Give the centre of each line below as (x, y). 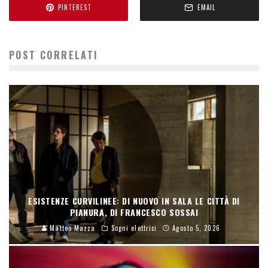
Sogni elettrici (134, 228)
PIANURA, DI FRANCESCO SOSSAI (134, 212)
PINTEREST (74, 7)
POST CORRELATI (54, 55)
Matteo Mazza (71, 228)
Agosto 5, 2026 (196, 228)
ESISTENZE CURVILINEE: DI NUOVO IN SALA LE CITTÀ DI (134, 200)
